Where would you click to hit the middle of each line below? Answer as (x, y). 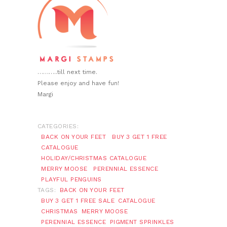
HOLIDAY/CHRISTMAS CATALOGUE (94, 158)
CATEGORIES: (58, 126)
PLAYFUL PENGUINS (71, 180)
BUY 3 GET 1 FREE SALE (78, 201)
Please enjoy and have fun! (78, 83)
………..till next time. (67, 72)
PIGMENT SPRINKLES (142, 222)
